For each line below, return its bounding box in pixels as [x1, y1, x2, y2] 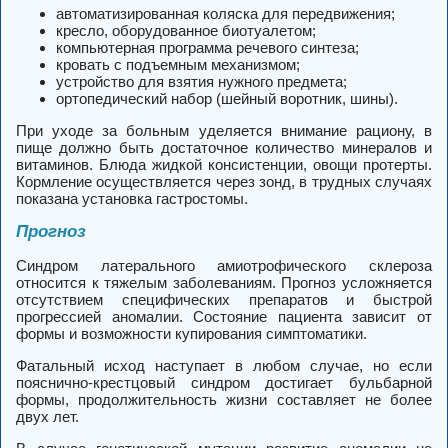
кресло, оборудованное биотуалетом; [56, 22, 316, 40]
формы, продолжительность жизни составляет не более [16, 391, 432, 409]
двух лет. [16, 408, 79, 426]
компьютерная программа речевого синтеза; [56, 39, 359, 57]
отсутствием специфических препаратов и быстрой [16, 291, 432, 309]
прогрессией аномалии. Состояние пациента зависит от [16, 308, 432, 326]
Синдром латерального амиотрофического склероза [16, 257, 432, 275]
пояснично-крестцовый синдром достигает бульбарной [16, 374, 432, 392]
